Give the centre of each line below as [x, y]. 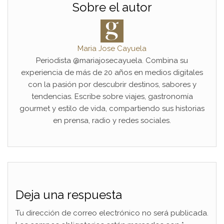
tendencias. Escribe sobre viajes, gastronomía [112, 96]
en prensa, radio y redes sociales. [112, 120]
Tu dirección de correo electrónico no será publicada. [112, 213]
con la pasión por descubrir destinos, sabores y [112, 84]
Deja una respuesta [69, 194]
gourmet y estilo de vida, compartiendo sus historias [112, 108]
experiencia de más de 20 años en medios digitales [112, 72]
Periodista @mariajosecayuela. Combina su [112, 60]
